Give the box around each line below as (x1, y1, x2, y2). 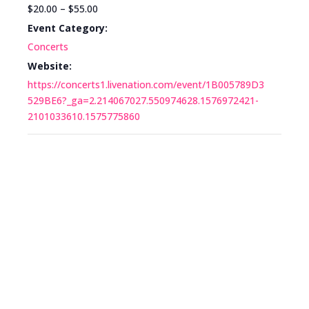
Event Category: (28, 21, 108, 34)
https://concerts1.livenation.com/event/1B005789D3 (28, 77, 264, 91)
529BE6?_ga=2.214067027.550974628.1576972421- (28, 93, 259, 107)
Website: (28, 59, 72, 72)
